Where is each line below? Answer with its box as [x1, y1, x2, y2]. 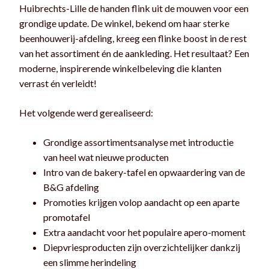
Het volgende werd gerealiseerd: [19, 106, 153, 118]
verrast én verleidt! [19, 77, 97, 89]
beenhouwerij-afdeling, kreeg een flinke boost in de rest [19, 32, 247, 44]
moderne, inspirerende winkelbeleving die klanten [19, 62, 222, 74]
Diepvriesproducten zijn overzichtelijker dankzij [43, 241, 240, 253]
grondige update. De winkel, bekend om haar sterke [19, 17, 229, 29]
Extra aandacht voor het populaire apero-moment [43, 226, 246, 238]
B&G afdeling [43, 181, 99, 193]
